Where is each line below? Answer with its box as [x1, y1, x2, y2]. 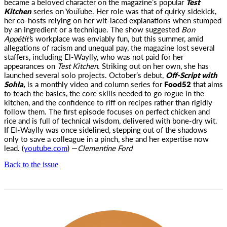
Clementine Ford [78, 142, 132, 153]
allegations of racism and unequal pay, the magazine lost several [4, 42, 215, 53]
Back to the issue [4, 160, 58, 169]
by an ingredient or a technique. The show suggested [4, 24, 181, 34]
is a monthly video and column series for [25, 79, 164, 89]
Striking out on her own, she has [100, 60, 209, 71]
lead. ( [4, 142, 24, 153]
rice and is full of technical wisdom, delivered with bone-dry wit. [4, 115, 217, 126]
